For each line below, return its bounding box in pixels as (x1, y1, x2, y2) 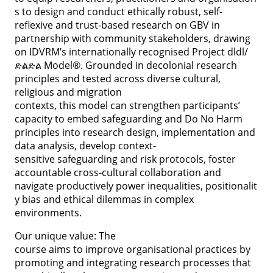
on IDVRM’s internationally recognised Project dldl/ (15, 44, 248, 58)
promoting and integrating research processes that (15, 255, 251, 269)
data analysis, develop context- (15, 138, 156, 152)
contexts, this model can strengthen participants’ (15, 98, 240, 112)
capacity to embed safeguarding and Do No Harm (15, 112, 243, 126)
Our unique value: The (15, 229, 116, 243)
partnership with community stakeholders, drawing (15, 31, 250, 45)
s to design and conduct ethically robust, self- (15, 4, 222, 18)
